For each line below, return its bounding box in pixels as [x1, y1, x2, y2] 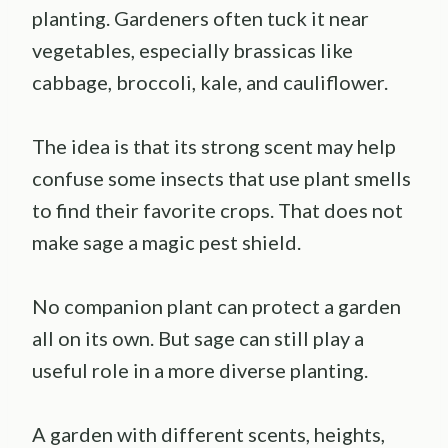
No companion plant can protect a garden [32, 293, 401, 318]
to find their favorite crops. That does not [32, 197, 403, 222]
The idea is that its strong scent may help [32, 133, 396, 158]
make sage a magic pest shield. [32, 229, 301, 254]
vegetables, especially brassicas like [32, 37, 353, 62]
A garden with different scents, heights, [32, 421, 385, 446]
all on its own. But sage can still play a [32, 325, 364, 350]
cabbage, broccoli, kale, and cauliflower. [32, 69, 388, 94]
